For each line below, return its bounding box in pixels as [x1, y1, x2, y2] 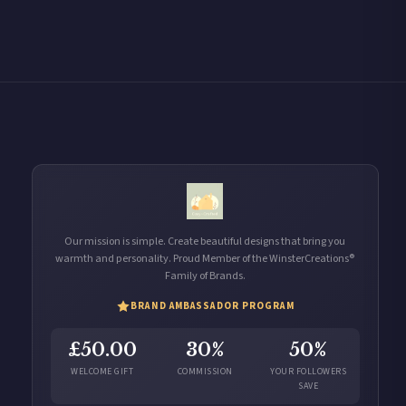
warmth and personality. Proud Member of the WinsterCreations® [55, 251, 355, 266]
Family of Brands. [164, 268, 246, 284]
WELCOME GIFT [71, 365, 134, 378]
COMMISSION [177, 365, 233, 378]
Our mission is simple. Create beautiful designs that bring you [64, 234, 346, 249]
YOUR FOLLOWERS [270, 365, 347, 378]
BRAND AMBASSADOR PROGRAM [130, 299, 295, 313]
